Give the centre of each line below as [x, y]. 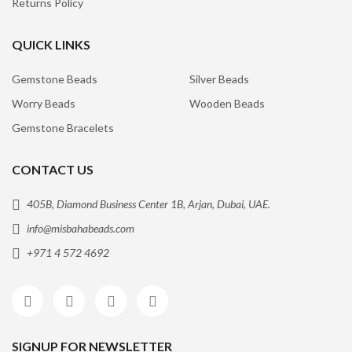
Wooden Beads [227, 103]
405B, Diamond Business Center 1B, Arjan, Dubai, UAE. [147, 203]
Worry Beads [44, 103]
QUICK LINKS [51, 44]
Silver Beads [219, 79]
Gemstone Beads [55, 79]
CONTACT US [53, 169]
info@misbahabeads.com [81, 228]
